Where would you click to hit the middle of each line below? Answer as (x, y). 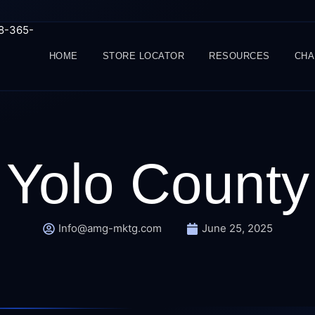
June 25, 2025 (237, 228)
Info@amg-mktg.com (110, 228)
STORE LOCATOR (143, 56)
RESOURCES (239, 56)
